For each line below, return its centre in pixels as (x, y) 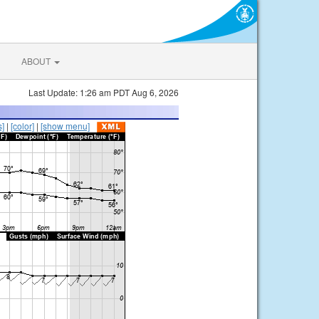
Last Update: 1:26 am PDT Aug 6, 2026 (104, 92)
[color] (22, 126)
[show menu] (65, 126)
